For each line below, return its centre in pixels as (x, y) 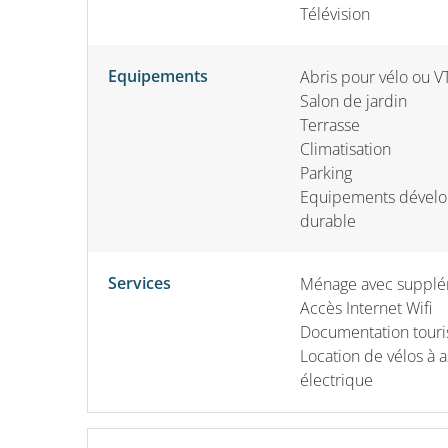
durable (328, 220)
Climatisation (345, 148)
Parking (326, 172)
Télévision (335, 13)
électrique (336, 379)
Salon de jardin (353, 100)
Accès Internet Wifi (366, 307)
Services (139, 282)
